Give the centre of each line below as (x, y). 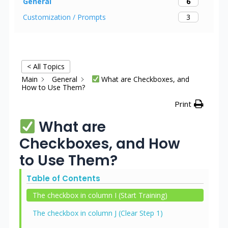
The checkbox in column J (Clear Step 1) (97, 213)
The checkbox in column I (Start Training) (100, 195)
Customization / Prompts (64, 17)
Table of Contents (63, 178)
